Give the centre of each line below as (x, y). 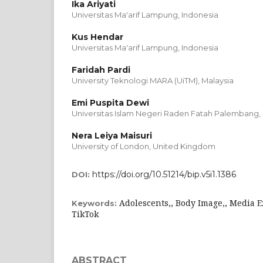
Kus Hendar (97, 37)
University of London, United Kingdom (144, 146)
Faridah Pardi (101, 70)
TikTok (85, 214)
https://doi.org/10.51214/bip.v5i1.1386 (164, 174)
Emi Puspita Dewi (110, 102)
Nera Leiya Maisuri (112, 135)
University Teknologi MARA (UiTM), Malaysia (153, 80)
